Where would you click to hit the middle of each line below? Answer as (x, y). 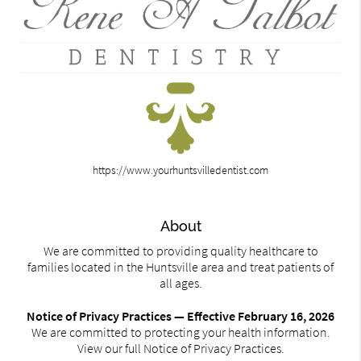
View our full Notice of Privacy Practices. (180, 349)
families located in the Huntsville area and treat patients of (180, 267)
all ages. (180, 283)
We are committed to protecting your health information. (180, 332)
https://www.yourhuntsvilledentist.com (180, 170)
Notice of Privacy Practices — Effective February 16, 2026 (180, 316)
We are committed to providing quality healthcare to (180, 251)
